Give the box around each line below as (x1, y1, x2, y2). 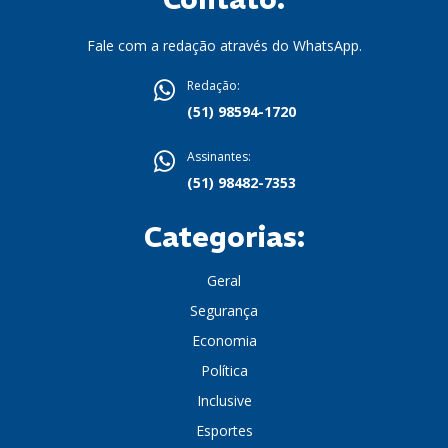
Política (200, 361, 248, 381)
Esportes (195, 421, 253, 441)
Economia (191, 331, 257, 351)
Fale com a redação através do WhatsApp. (86, 36, 362, 56)
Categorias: (143, 220, 305, 256)
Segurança (190, 301, 258, 321)
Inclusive (196, 391, 252, 411)
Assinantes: (187, 148, 251, 166)
